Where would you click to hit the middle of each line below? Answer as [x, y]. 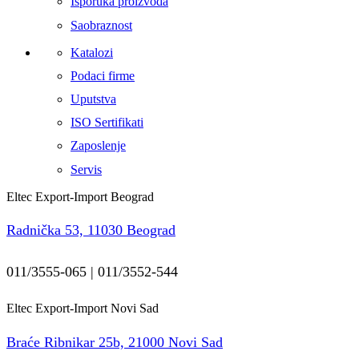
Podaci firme [103, 75]
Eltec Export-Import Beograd [80, 196]
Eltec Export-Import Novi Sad [83, 309]
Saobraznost [101, 25]
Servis [86, 169]
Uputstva [93, 99]
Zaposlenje [98, 146]
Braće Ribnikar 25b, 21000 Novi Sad [115, 342]
